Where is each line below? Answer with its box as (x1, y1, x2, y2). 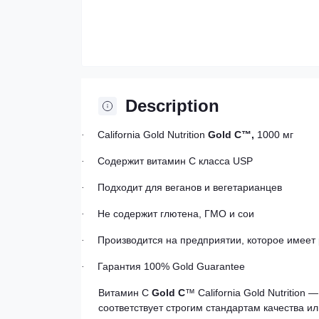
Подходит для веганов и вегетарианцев (98, 182, 282, 193)
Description (125, 96, 219, 115)
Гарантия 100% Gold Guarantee (98, 261, 245, 272)
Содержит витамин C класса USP (98, 155, 253, 167)
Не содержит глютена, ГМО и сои (98, 208, 254, 219)
